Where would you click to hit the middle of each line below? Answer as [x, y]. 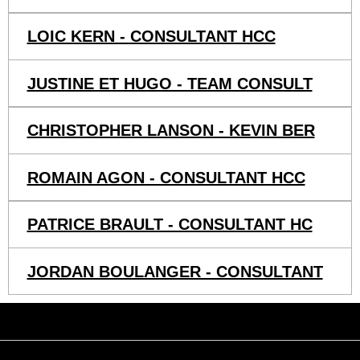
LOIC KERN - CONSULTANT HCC [151, 37]
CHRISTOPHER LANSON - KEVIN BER [171, 131]
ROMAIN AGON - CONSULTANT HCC [166, 177]
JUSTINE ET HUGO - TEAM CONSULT [170, 83]
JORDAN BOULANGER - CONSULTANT [175, 271]
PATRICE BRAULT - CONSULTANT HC [170, 225]
